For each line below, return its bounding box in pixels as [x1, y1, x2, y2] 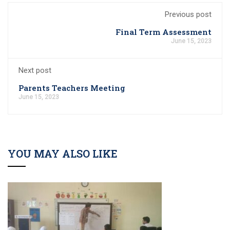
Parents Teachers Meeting [18, 83, 125, 93]
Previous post [165, 10, 212, 20]
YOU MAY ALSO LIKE [8, 147, 118, 161]
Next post [18, 66, 51, 75]
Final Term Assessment [116, 27, 212, 37]
